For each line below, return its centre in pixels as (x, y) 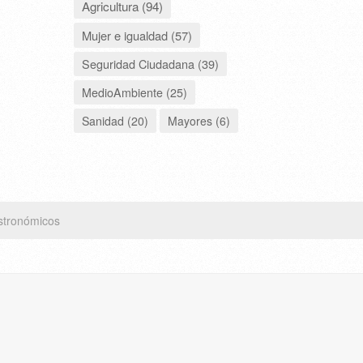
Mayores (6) (199, 120)
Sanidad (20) (115, 120)
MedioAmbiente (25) (135, 92)
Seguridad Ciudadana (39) (150, 63)
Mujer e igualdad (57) (137, 35)
